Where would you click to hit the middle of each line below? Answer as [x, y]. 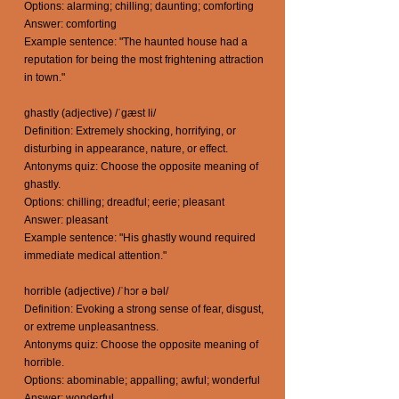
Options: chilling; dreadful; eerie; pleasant [124, 202]
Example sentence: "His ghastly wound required [140, 238]
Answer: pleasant [66, 220]
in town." [45, 77]
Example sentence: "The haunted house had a [136, 42]
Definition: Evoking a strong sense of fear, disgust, [144, 309]
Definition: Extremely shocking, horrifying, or [130, 131]
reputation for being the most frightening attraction [144, 60]
